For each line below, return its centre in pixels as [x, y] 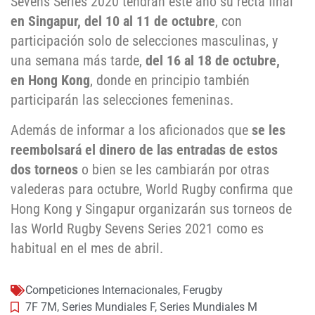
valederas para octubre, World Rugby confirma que [152, 189]
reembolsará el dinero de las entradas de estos [144, 149]
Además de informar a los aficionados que [131, 130]
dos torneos [44, 169]
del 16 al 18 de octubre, [213, 61]
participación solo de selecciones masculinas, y [144, 41]
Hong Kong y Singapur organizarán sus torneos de [151, 208]
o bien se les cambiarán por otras [174, 169]
